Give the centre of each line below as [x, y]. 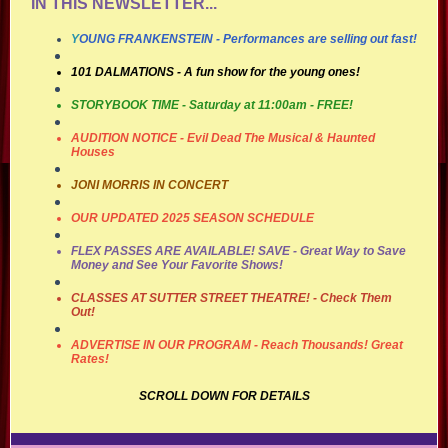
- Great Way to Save [349, 251]
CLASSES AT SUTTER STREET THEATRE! [192, 298]
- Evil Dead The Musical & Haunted [276, 138]
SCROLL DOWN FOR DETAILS [224, 396]
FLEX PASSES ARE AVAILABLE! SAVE [182, 251]
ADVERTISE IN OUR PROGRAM [161, 345]
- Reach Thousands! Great [328, 345]
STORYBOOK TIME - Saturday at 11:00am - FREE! [212, 105]
